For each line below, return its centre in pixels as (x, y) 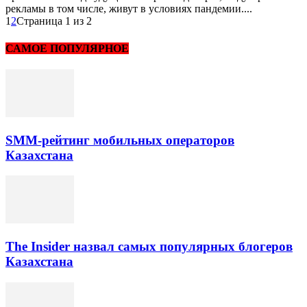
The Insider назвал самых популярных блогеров (149, 246)
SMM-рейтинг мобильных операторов (120, 140)
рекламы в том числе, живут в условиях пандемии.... (129, 9)
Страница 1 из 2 (54, 21)
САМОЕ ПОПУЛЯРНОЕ (67, 48)
